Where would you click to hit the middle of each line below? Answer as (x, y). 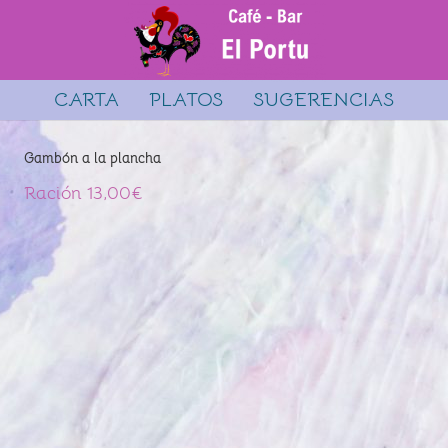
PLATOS (185, 99)
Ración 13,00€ (83, 193)
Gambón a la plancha (92, 158)
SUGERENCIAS (323, 99)
